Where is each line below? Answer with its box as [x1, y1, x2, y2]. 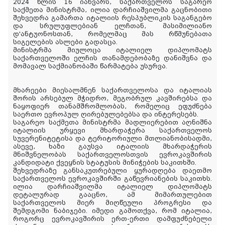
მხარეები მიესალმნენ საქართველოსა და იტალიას [13, 87, 212, 94]
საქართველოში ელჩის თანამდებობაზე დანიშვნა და [13, 55, 212, 62]
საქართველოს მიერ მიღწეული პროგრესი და [13, 199, 212, 207]
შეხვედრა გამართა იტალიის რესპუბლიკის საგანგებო [13, 15, 212, 22]
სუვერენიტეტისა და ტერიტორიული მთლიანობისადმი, [13, 135, 212, 143]
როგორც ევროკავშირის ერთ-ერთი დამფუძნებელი [13, 215, 212, 223]
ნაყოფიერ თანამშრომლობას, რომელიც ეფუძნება [13, 103, 212, 110]
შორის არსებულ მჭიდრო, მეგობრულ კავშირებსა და [13, 95, 212, 102]
